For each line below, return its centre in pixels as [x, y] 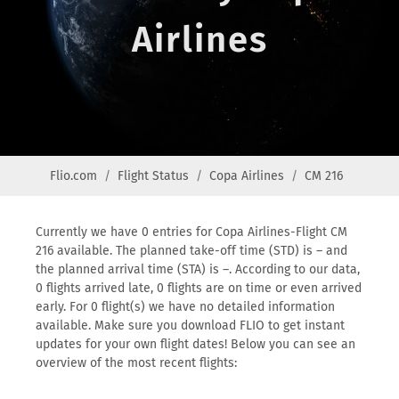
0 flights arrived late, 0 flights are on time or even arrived [199, 288]
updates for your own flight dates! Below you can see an [195, 344]
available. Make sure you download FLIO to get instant [190, 326]
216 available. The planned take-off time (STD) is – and [191, 251]
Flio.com [73, 176]
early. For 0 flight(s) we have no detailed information [185, 307]
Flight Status [153, 176]
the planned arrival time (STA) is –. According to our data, [198, 269]
